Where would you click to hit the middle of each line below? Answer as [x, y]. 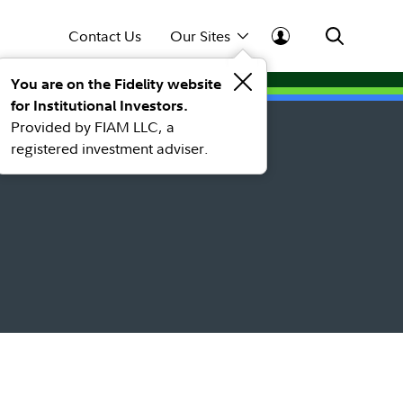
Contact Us [105, 36]
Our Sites [200, 36]
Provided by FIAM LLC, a [92, 127]
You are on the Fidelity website [116, 84]
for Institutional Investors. [99, 105]
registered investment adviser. [109, 148]
